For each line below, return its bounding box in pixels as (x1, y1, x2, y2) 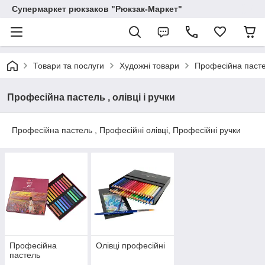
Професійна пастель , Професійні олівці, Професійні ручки (12, 125, 241, 135)
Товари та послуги (33, 61, 104, 70)
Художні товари (119, 61, 179, 70)
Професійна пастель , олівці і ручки (7, 92, 175, 102)
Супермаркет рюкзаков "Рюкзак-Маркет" (12, 4, 182, 14)
